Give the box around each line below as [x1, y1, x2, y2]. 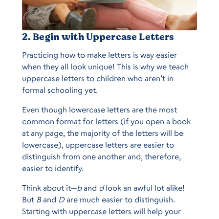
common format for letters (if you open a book [22, 116, 191, 126]
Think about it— [22, 182, 77, 193]
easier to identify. [22, 163, 84, 173]
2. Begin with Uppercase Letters [22, 29, 175, 44]
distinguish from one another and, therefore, [22, 151, 181, 161]
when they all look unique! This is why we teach [22, 61, 189, 71]
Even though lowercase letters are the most [22, 104, 177, 114]
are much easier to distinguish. [64, 194, 175, 204]
